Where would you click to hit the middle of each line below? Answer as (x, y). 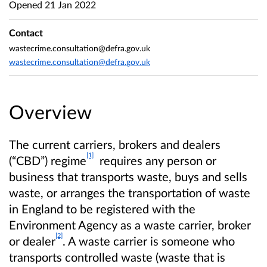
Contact (26, 33)
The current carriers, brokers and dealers (115, 144)
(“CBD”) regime (48, 160)
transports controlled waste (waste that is (117, 257)
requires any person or (155, 160)
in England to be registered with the (102, 208)
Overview (50, 111)
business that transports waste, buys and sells (128, 176)
